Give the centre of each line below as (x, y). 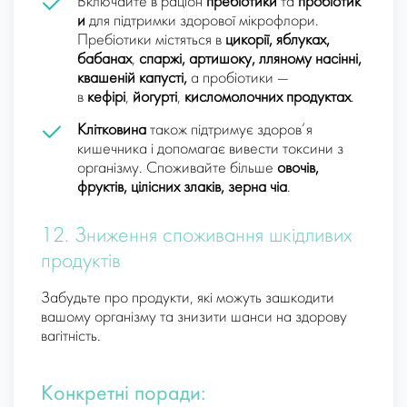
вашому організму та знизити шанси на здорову (194, 318)
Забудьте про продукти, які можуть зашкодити (188, 299)
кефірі (106, 98)
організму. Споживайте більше (177, 169)
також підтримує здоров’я (229, 131)
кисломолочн (226, 98)
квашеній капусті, (132, 79)
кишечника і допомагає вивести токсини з (210, 150)
